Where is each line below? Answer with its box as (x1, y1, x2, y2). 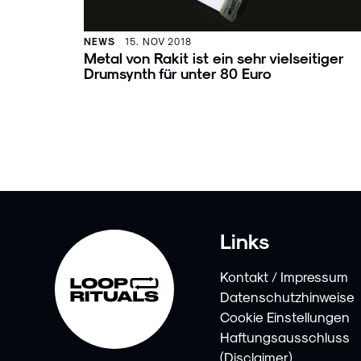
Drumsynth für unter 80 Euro (84, 64, 272, 81)
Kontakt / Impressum (220, 268, 349, 284)
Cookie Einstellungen (220, 308, 351, 325)
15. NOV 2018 (125, 35, 192, 47)
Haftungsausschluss (220, 328, 351, 345)
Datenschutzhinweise (220, 288, 355, 305)
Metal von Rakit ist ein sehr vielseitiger (84, 48, 343, 66)
